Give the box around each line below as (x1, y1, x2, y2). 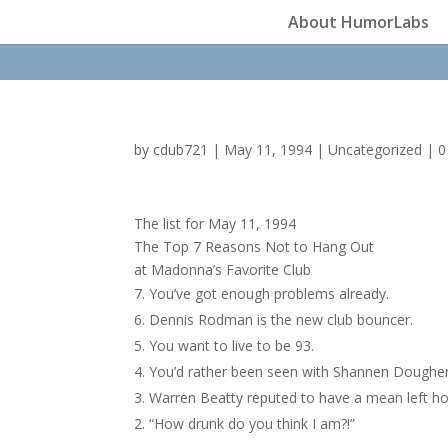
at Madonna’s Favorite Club (134, 260, 312, 279)
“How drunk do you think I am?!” (149, 414, 356, 433)
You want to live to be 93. (149, 336, 315, 355)
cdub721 (153, 140, 209, 159)
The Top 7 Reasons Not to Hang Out (134, 237, 375, 256)
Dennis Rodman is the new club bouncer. (149, 310, 414, 329)
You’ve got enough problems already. (149, 284, 390, 303)
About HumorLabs (288, 11, 429, 33)
